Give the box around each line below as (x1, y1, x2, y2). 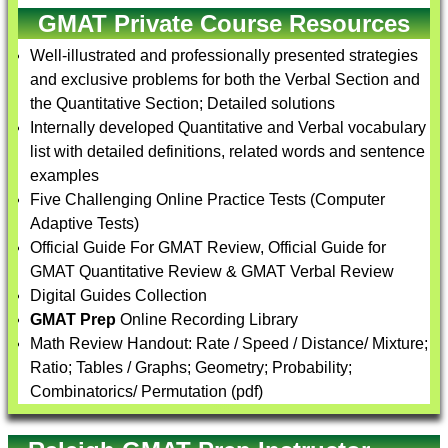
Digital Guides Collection (30, 287, 207, 304)
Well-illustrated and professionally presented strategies (30, 47, 418, 64)
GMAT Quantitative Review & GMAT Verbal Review (30, 263, 394, 280)
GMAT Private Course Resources (38, 10, 410, 37)
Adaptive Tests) (30, 215, 139, 232)
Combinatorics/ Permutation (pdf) (30, 383, 263, 400)
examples (30, 167, 99, 184)
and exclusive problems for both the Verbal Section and (30, 71, 420, 88)
